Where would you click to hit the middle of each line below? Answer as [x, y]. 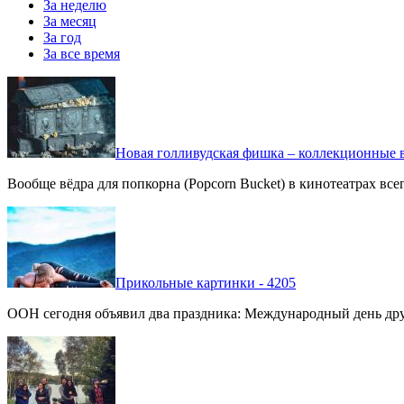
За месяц [70, 21]
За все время [82, 53]
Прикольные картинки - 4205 [206, 282]
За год [62, 37]
